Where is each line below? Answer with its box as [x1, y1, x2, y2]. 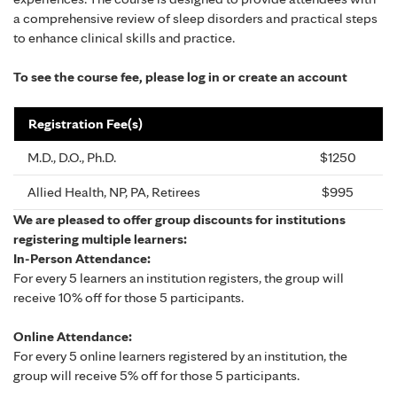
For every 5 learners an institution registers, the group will [13, 269, 344, 287]
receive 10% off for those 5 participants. [13, 289, 244, 307]
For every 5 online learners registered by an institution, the [13, 347, 347, 365]
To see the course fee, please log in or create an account [13, 68, 347, 86]
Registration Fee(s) [28, 115, 143, 133]
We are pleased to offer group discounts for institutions [13, 211, 346, 229]
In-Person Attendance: [13, 250, 151, 268]
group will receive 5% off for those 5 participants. [13, 367, 300, 385]
